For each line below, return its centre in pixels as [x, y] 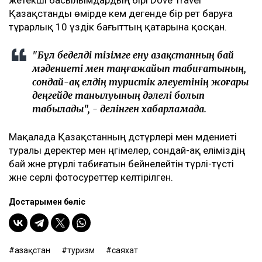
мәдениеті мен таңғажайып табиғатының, [139, 69]
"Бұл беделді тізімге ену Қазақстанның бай [133, 55]
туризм [81, 251]
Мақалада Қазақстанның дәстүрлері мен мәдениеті [123, 137]
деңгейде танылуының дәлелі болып [118, 96]
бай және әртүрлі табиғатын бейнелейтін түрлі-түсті [121, 164]
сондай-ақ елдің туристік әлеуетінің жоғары [140, 82]
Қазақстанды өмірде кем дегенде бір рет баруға [121, 14]
